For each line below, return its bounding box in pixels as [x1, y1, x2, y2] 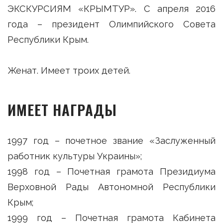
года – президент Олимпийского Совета [7, 19, 216, 30]
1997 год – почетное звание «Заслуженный [7, 135, 216, 146]
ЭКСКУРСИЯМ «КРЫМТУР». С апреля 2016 [7, 3, 216, 14]
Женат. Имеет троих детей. [7, 65, 130, 76]
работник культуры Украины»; [7, 150, 142, 161]
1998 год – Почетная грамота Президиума [7, 166, 216, 177]
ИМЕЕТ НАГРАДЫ [7, 99, 117, 120]
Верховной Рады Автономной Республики [7, 181, 216, 192]
